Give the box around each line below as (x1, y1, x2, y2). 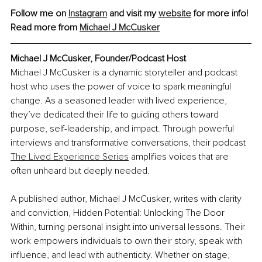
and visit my (107, 8, 158, 20)
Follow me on (11, 8, 68, 20)
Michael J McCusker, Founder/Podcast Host (11, 53, 186, 65)
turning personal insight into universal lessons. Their (36, 221, 247, 233)
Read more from (11, 22, 80, 34)
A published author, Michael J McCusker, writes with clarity (11, 193, 244, 205)
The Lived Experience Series (11, 151, 129, 163)
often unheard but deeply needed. (11, 165, 150, 177)
